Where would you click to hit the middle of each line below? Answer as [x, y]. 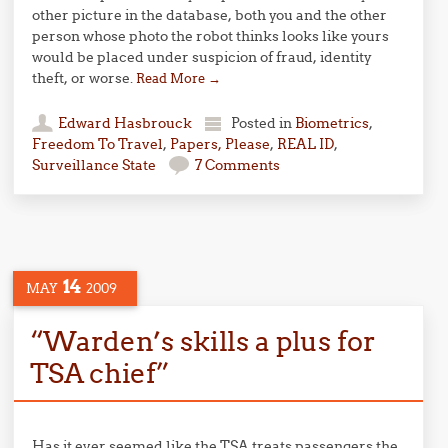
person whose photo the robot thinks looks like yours [211, 36]
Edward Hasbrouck [125, 123]
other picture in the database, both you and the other [210, 15]
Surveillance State [94, 165]
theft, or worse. [84, 78]
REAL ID [306, 144]
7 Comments [238, 165]
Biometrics [332, 123]
